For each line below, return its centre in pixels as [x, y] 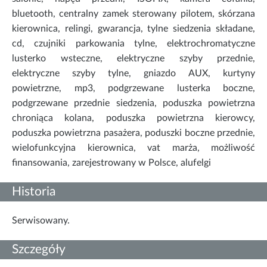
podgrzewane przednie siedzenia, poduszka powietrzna [133, 103]
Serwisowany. [41, 221]
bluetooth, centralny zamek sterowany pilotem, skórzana [133, 14]
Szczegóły [39, 250]
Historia [34, 192]
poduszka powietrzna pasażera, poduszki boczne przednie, [133, 133]
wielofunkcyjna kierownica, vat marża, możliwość [133, 148]
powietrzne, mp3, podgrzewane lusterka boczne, [133, 89]
